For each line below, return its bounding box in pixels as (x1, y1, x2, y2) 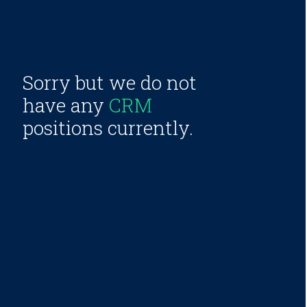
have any (23, 93, 109, 118)
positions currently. (23, 115, 193, 140)
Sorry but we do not (23, 70, 197, 95)
